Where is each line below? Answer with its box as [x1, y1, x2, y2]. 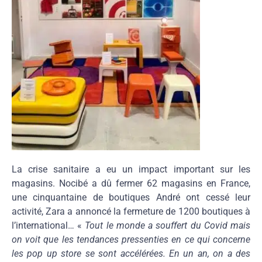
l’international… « [12, 220, 85, 232]
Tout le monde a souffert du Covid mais [85, 220, 251, 232]
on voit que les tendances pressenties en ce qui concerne [12, 234, 250, 246]
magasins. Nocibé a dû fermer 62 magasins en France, [12, 178, 250, 189]
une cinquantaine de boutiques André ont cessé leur [12, 192, 250, 204]
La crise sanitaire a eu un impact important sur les [12, 164, 250, 175]
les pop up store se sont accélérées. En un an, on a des [12, 248, 250, 260]
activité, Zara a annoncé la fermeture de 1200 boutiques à [12, 206, 250, 218]
